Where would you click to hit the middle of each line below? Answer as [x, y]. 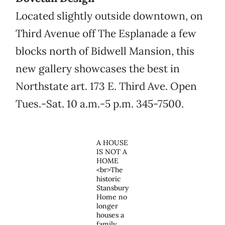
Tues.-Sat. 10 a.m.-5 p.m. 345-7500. [100, 104]
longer [107, 206]
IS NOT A [112, 152]
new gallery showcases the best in [98, 69]
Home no [112, 197]
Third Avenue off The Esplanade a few [106, 34]
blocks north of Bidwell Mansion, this [105, 51]
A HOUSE [112, 143]
